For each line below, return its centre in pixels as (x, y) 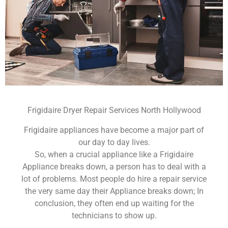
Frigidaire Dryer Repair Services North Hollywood (114, 110)
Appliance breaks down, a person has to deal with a (114, 166)
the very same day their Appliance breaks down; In (114, 191)
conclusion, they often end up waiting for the (114, 203)
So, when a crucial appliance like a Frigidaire (114, 154)
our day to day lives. (114, 142)
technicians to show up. (114, 215)
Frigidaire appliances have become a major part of (114, 130)
